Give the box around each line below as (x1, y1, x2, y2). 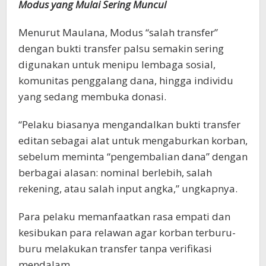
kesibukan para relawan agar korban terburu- (18, 226, 236, 240)
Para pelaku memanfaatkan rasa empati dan (18, 210, 230, 224)
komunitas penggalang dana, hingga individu (18, 74, 233, 88)
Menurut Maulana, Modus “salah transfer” (18, 26, 218, 40)
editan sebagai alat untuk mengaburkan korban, (18, 134, 248, 148)
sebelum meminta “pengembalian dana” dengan (18, 150, 248, 164)
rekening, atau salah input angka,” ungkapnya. (18, 182, 237, 196)
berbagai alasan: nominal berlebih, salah (18, 166, 212, 180)
